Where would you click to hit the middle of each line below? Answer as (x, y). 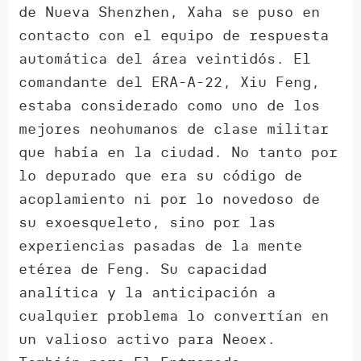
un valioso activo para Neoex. (147, 339)
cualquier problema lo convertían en (174, 316)
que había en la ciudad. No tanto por (178, 152)
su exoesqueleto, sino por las (147, 222)
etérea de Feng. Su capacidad (143, 269)
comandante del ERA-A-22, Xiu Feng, (170, 82)
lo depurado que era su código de (161, 176)
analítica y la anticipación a (147, 293)
